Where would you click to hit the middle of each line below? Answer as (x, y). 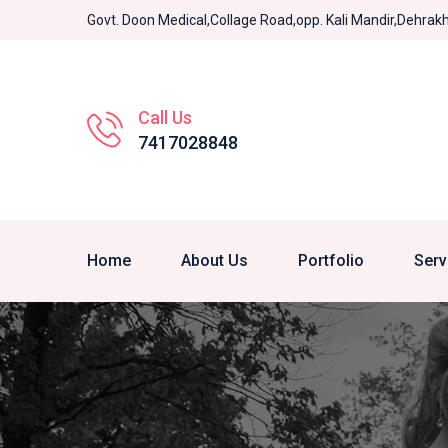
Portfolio (331, 260)
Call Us (165, 117)
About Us (214, 260)
